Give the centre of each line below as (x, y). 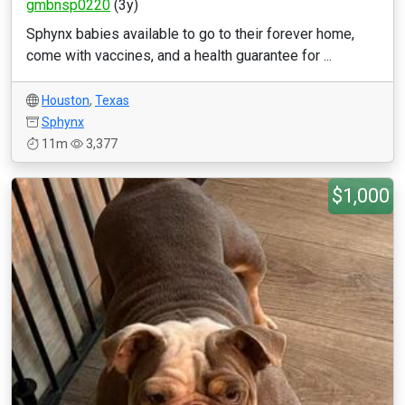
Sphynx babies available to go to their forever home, (190, 34)
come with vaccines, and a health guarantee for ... (179, 56)
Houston (66, 100)
